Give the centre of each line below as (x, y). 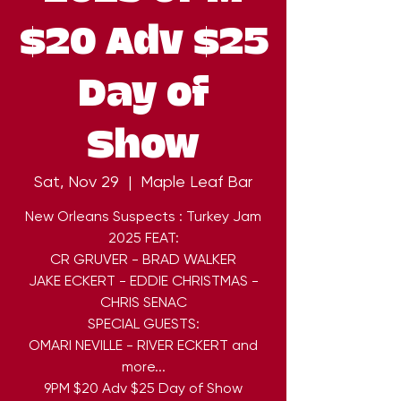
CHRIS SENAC (143, 303)
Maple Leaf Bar (196, 182)
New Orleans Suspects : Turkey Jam (143, 217)
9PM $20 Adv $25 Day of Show (143, 388)
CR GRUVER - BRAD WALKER (143, 260)
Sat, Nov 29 (77, 182)
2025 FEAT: (143, 238)
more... (143, 367)
